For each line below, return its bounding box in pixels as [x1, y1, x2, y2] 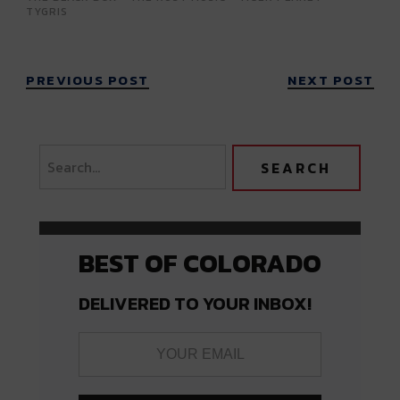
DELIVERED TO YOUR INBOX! [79, 289, 312, 317]
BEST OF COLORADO [79, 243, 321, 282]
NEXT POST [287, 69, 374, 90]
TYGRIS [26, 3, 69, 20]
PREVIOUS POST [26, 69, 149, 90]
